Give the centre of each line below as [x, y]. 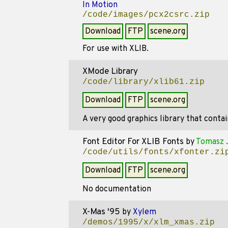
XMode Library [110, 72]
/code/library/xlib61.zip [143, 82]
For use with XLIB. [115, 49]
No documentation [117, 189]
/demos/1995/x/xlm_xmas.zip [148, 222]
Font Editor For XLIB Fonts [133, 142]
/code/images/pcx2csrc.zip [146, 15]
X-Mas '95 [101, 212]
